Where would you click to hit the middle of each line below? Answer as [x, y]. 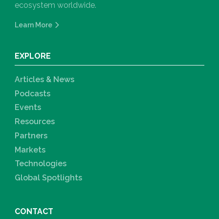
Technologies [41, 164]
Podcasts [33, 93]
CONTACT [34, 212]
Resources [35, 122]
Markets [30, 150]
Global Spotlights [48, 178]
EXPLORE [33, 56]
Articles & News [44, 79]
